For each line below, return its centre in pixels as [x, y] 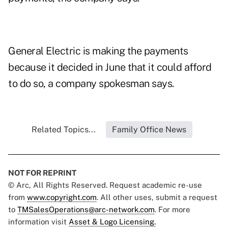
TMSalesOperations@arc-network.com [86, 210]
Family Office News [149, 130]
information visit [38, 222]
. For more [173, 210]
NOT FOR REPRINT [42, 173]
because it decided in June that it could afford [110, 67]
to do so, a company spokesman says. [91, 84]
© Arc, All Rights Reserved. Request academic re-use [105, 185]
